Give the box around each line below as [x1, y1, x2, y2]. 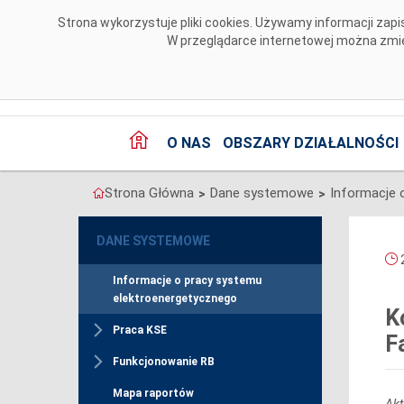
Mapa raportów [113, 387, 194, 400]
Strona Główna [105, 185, 194, 202]
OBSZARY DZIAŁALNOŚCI [222, 134, 399, 152]
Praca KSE [113, 324, 167, 337]
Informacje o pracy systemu [113, 274, 262, 288]
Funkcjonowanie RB [113, 355, 215, 369]
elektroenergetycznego [113, 292, 237, 306]
